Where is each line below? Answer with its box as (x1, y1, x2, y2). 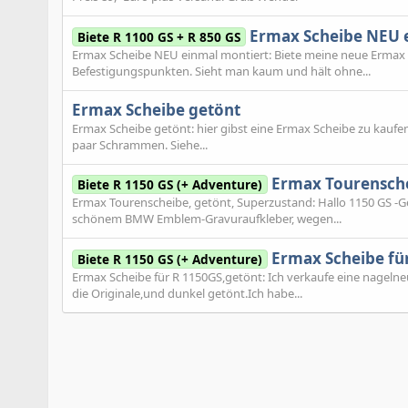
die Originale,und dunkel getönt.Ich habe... (72, 284, 302, 301)
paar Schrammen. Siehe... (72, 136, 208, 153)
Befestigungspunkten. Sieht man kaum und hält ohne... (72, 62, 371, 79)
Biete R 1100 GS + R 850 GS (76, 27, 240, 46)
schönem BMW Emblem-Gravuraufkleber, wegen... (72, 210, 342, 228)
